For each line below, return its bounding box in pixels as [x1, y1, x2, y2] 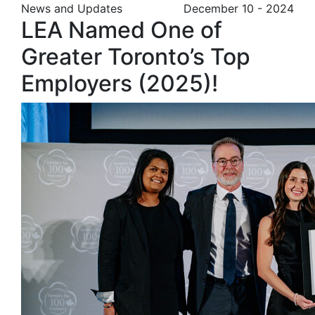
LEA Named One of [21, 15, 222, 44]
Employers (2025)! [21, 69, 218, 97]
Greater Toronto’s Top [21, 42, 250, 70]
